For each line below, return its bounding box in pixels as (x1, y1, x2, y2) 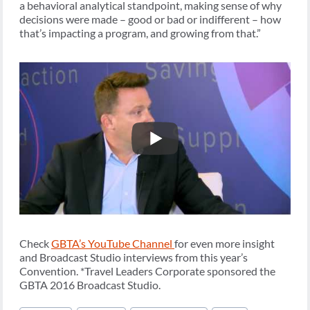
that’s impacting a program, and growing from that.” (19, 26, 261, 39)
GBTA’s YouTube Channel (51, 237, 174, 250)
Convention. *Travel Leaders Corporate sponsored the (19, 264, 275, 277)
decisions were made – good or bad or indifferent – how (19, 12, 281, 26)
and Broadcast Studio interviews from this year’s (19, 250, 248, 264)
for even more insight (174, 237, 275, 250)
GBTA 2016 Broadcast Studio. (19, 278, 161, 291)
